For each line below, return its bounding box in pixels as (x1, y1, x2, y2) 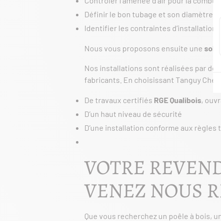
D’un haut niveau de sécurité (84, 109, 182, 118)
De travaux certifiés (84, 95, 154, 105)
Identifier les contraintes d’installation (84, 23, 217, 33)
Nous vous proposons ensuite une (84, 43, 204, 53)
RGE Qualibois (154, 95, 201, 105)
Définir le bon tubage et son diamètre (84, 9, 213, 19)
